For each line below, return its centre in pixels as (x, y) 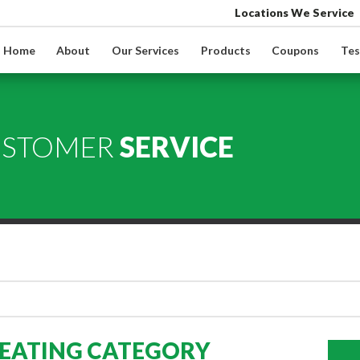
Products (225, 50)
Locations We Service (294, 12)
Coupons (296, 50)
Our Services (145, 50)
